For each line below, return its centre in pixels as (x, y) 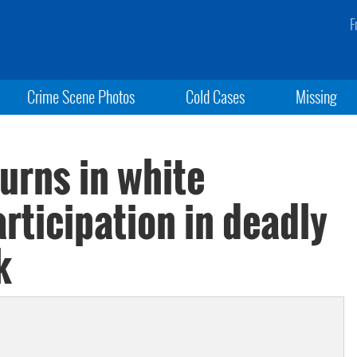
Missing (317, 96)
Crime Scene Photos (80, 96)
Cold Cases (215, 96)
